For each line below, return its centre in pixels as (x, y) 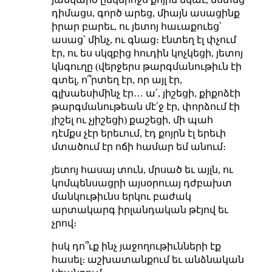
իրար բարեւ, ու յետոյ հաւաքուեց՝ (136, 26)
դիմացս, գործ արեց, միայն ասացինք (145, 13)
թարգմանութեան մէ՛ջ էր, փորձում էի (145, 106)
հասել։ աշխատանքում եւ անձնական (148, 259)
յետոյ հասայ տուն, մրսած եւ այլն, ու (142, 169)
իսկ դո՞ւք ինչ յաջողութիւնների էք (136, 246)
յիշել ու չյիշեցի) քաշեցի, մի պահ (132, 120)
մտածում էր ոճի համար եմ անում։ (138, 146)
